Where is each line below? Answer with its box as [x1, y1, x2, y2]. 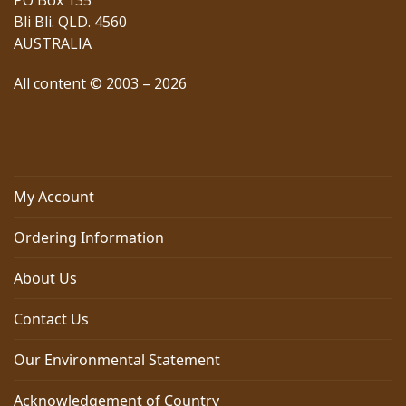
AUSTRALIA [14, 34, 92, 54]
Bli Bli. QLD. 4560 [14, 12, 127, 33]
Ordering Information [14, 227, 164, 248]
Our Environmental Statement [14, 350, 220, 371]
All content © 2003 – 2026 [14, 73, 187, 94]
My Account [14, 187, 94, 208]
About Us [14, 268, 77, 289]
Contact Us [14, 309, 89, 330]
